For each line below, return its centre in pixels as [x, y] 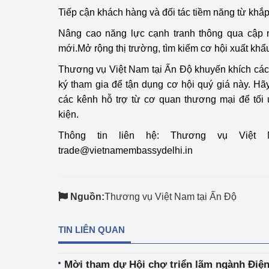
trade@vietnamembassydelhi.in [125, 150]
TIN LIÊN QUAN [92, 230]
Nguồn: [87, 197]
